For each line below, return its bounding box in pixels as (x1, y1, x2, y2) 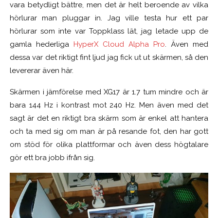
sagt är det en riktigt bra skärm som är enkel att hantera (10, 113, 208, 123)
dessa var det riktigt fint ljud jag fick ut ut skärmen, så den (10, 53, 208, 62)
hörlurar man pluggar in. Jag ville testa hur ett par (10, 13, 208, 22)
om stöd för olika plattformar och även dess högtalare (10, 140, 208, 149)
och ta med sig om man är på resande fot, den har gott (10, 127, 208, 136)
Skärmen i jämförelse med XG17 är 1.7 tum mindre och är (10, 87, 208, 96)
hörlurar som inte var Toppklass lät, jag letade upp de (10, 26, 208, 36)
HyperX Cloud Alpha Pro (73, 39, 165, 49)
